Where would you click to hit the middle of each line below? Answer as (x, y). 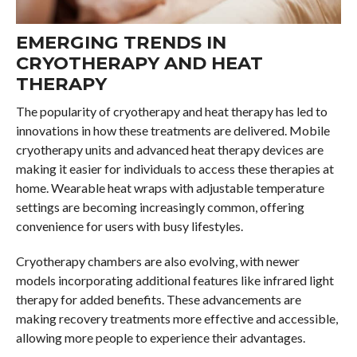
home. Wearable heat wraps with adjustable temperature (170, 188)
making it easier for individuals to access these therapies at (175, 169)
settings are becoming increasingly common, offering (160, 207)
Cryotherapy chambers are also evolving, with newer (157, 261)
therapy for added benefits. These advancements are (158, 300)
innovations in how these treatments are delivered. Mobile (173, 131)
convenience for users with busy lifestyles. (129, 226)
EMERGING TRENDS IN (121, 43)
